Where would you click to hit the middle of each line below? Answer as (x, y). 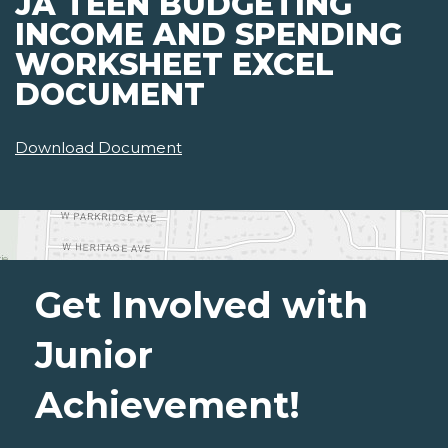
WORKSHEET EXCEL (174, 65)
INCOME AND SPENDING (208, 35)
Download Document (98, 148)
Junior (94, 355)
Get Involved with (201, 305)
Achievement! (167, 405)
